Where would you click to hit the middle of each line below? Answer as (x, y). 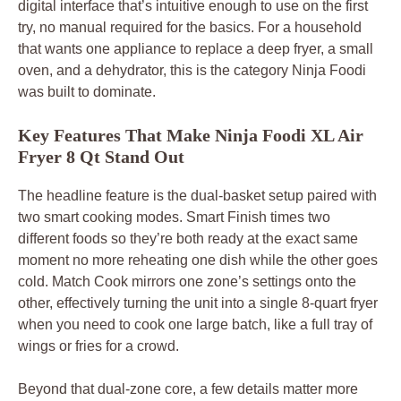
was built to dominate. (87, 91)
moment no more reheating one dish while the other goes (198, 260)
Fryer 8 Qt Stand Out (101, 156)
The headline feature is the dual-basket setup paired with (197, 195)
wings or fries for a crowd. (98, 346)
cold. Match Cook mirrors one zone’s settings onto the (187, 281)
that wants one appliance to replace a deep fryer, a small (196, 48)
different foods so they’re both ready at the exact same (188, 238)
